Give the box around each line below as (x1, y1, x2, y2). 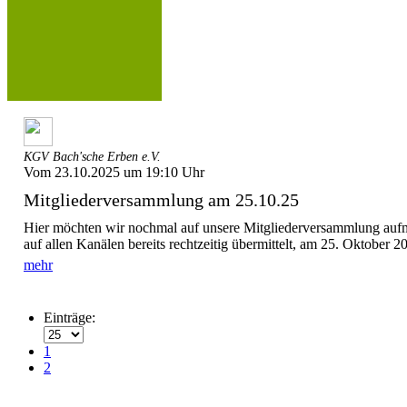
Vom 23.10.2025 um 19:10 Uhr (24, 164, 204, 180)
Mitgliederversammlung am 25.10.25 (24, 190, 299, 210)
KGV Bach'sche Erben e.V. (24, 150, 161, 164)
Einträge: (44, 310, 95, 325)
